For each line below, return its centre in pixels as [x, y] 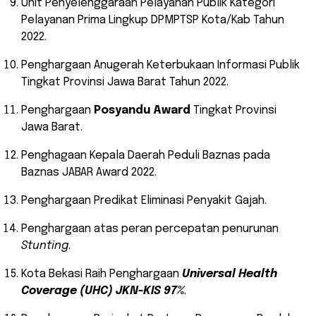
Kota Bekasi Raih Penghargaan [102, 274]
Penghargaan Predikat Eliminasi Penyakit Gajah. [144, 201]
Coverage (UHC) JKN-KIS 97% [103, 291]
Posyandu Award [142, 111]
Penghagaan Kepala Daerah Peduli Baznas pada [146, 156]
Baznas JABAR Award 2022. [89, 173]
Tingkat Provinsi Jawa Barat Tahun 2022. [125, 83]
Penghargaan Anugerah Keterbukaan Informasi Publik [160, 66]
